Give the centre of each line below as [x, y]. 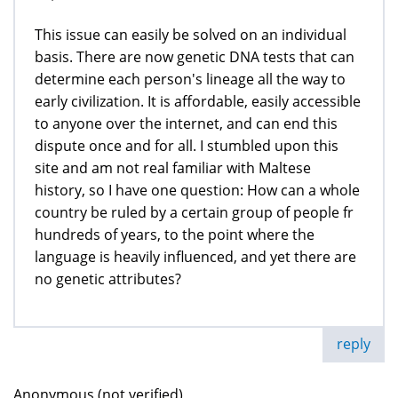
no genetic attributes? [108, 279]
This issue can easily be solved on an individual [191, 35]
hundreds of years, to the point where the [175, 235]
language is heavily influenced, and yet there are [195, 257]
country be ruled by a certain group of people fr [194, 213]
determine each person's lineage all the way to [190, 80]
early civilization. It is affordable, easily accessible [198, 102]
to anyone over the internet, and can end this [186, 124]
